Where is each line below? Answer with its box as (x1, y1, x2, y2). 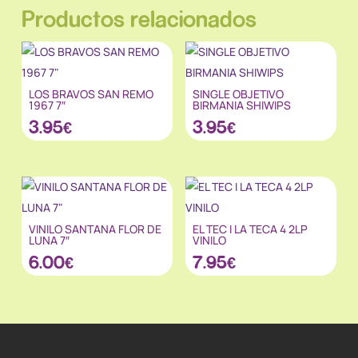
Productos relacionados (21, 6, 257, 32)
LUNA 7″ (29, 233, 70, 249)
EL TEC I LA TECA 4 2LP (193, 221, 308, 237)
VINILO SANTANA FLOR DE (29, 221, 162, 237)
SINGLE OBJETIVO (193, 86, 284, 102)
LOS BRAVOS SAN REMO (29, 86, 154, 102)
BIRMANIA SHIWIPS (193, 97, 292, 113)
